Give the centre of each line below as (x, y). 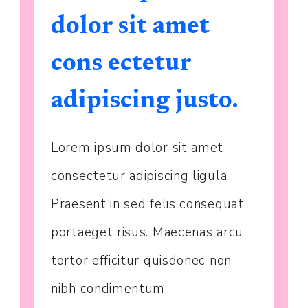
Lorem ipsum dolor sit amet (137, 148)
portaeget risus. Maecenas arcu (147, 233)
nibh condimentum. (109, 289)
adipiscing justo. (144, 102)
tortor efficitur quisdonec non (141, 261)
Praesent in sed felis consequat (147, 205)
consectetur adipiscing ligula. (140, 176)
